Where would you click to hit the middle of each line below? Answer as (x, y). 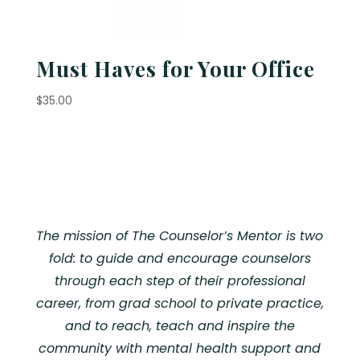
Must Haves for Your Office (175, 69)
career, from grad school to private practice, (180, 304)
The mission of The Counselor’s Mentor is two (180, 236)
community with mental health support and (180, 349)
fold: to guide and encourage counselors (180, 259)
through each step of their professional (180, 281)
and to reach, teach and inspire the (180, 326)
